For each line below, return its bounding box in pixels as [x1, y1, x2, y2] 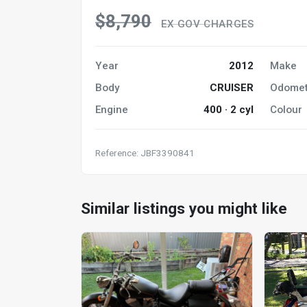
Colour [270, 103, 303, 116]
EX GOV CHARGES [161, 17, 254, 30]
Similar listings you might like [81, 199, 287, 217]
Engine [95, 103, 128, 116]
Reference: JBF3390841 [95, 147, 195, 158]
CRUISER [210, 81, 254, 94]
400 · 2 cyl [204, 103, 254, 116]
